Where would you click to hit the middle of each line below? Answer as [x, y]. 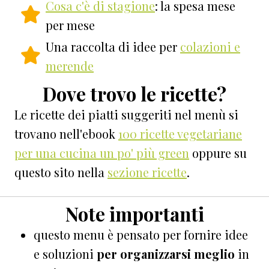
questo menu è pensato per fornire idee [141, 234]
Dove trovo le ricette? [134, 93]
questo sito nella [61, 172]
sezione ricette [147, 172]
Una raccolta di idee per [113, 46]
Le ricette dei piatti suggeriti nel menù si [126, 114]
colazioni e [210, 46]
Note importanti [134, 213]
